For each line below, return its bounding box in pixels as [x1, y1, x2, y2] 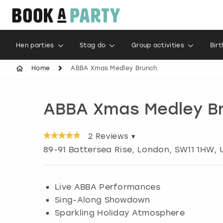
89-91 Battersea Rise [43, 145, 132, 154]
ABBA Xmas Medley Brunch [71, 65, 158, 72]
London [137, 145, 169, 154]
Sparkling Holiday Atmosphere [55, 208, 185, 218]
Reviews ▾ [93, 132, 135, 141]
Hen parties [16, 42, 54, 49]
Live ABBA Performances [55, 182, 161, 192]
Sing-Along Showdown [55, 195, 150, 205]
